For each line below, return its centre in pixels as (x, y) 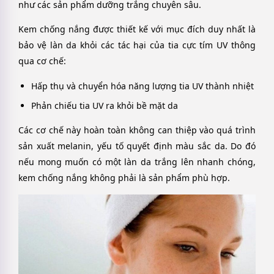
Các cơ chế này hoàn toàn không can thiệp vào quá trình (137, 130)
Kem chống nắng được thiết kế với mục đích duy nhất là (137, 29)
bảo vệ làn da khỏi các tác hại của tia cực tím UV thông (137, 45)
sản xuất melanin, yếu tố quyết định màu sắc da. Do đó (137, 146)
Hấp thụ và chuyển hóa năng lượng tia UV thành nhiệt (143, 86)
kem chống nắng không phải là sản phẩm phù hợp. (124, 177)
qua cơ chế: (42, 61)
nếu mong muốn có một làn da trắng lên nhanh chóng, (137, 161)
